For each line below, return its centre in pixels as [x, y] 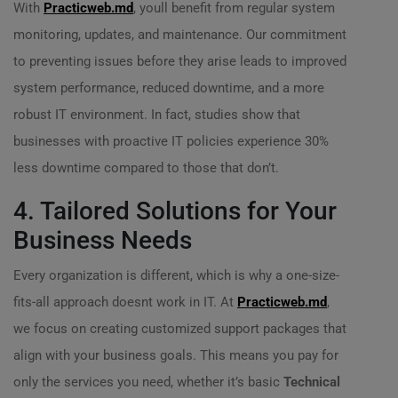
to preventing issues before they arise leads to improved [180, 61]
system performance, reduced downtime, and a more [169, 88]
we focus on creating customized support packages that [180, 329]
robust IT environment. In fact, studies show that [157, 115]
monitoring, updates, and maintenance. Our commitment [180, 35]
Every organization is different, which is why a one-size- [176, 275]
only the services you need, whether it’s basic [148, 382]
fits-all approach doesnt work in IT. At [125, 302]
